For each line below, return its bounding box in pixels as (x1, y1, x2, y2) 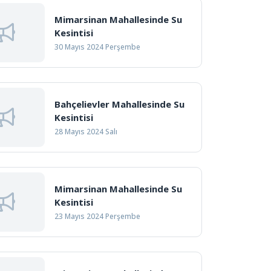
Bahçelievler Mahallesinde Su (54, 98, 184, 110)
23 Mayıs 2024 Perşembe (54, 211, 140, 221)
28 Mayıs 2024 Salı (54, 126, 117, 137)
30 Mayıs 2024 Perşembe (54, 42, 140, 52)
